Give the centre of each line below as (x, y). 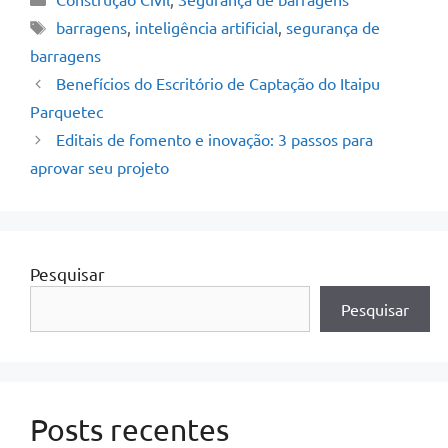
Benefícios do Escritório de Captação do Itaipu (217, 83)
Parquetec (66, 111)
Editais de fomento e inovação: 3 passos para (214, 139)
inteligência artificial (206, 27)
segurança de (332, 27)
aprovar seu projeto (99, 167)
